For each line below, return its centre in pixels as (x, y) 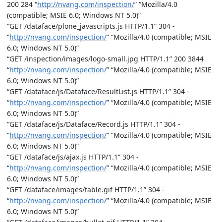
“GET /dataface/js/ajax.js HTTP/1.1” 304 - (73, 157)
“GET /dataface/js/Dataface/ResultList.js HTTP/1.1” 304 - (98, 91)
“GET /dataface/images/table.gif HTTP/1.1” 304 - (86, 189)
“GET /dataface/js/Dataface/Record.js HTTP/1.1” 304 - (94, 124)
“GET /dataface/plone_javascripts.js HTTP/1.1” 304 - (91, 26)
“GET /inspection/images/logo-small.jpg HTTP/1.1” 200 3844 (105, 58)
